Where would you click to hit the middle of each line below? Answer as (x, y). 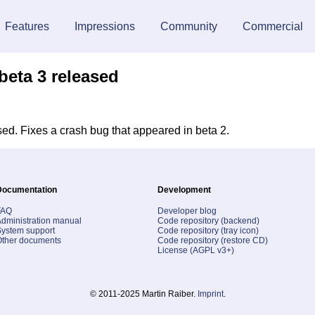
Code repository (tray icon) (208, 230)
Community (188, 26)
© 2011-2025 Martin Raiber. (143, 294)
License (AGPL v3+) (196, 250)
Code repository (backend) (208, 220)
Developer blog (187, 211)
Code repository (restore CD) (213, 240)
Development (184, 189)
